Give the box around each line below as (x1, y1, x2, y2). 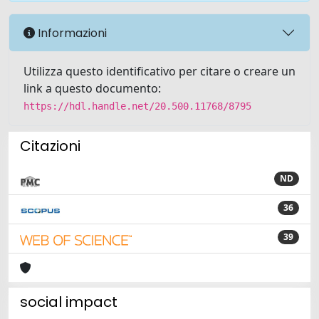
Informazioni (35, 24, 107, 41)
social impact (20, 292, 117, 312)
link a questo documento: (23, 80, 161, 96)
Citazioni (20, 136, 80, 156)
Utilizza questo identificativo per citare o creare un (23, 63, 296, 79)
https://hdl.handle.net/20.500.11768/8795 (23, 100, 251, 112)
